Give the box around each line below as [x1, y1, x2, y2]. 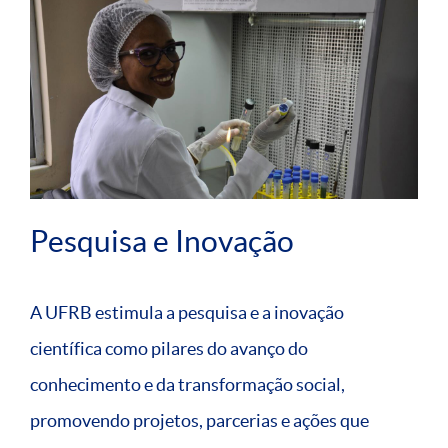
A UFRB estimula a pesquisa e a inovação [30, 302, 344, 324]
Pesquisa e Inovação [30, 224, 294, 259]
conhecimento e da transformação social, [30, 374, 345, 396]
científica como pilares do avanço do [30, 338, 308, 360]
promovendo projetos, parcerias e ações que [30, 410, 369, 432]
